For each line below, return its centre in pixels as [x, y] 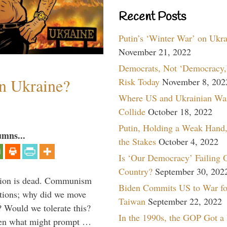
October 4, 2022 [188, 141]
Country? [136, 171]
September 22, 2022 [185, 201]
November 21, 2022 [155, 51]
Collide [132, 111]
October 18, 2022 [180, 111]
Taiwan [132, 201]
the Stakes [137, 141]
